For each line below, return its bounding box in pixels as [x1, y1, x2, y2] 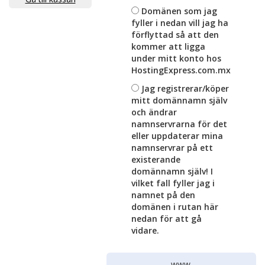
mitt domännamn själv [131, 95, 227, 106]
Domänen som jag [139, 5, 217, 17]
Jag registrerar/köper [139, 83, 229, 94]
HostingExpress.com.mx [131, 64, 231, 76]
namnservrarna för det [131, 118, 227, 130]
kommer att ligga [131, 41, 205, 52]
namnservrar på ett [131, 142, 213, 153]
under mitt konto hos [131, 53, 221, 64]
